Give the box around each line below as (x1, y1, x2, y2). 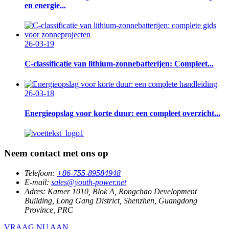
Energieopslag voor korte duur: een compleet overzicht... (25, 109, 220, 118)
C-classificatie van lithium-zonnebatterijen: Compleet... (25, 59, 214, 68)
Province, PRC (25, 205, 73, 214)
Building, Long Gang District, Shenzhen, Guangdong (25, 196, 197, 205)
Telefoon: (25, 168, 55, 177)
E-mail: (25, 177, 49, 187)
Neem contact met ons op (4, 148, 108, 158)
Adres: (25, 187, 45, 196)
